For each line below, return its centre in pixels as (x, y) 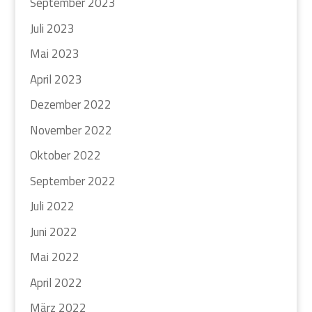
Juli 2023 (52, 28)
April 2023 (56, 79)
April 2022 (56, 282)
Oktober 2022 (65, 155)
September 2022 (72, 181)
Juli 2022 (52, 206)
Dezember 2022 (70, 104)
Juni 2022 (53, 232)
